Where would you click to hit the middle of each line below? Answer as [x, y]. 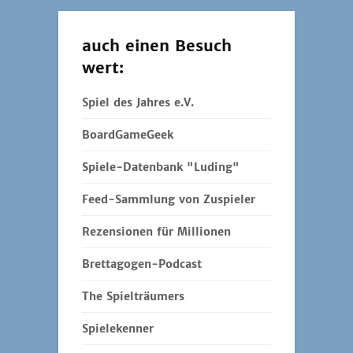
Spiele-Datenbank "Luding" [161, 167]
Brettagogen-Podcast [142, 264]
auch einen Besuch [157, 46]
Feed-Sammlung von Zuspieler [169, 200]
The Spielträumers [133, 297]
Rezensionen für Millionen [156, 232]
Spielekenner [118, 329]
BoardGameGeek [128, 135]
